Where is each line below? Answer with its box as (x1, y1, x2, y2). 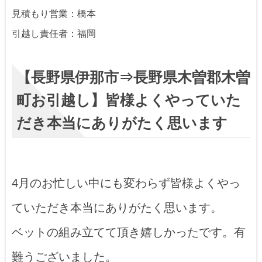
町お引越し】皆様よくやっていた (16, 92, 241, 109)
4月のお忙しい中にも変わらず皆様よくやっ (12, 177, 240, 190)
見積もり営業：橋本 (12, 9, 96, 19)
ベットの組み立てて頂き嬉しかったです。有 (12, 226, 246, 239)
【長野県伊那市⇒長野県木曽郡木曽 (16, 70, 250, 86)
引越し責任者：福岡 (12, 29, 96, 39)
